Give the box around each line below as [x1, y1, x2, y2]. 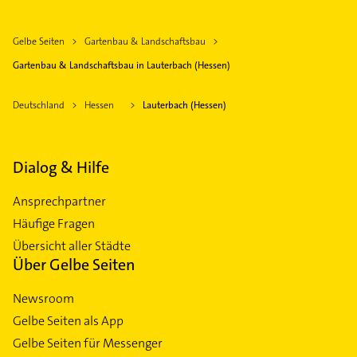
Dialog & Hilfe [13, 157, 109, 178]
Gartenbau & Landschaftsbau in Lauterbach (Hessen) [13, 59, 230, 73]
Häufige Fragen [13, 215, 95, 233]
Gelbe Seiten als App [13, 312, 124, 330]
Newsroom [13, 290, 74, 308]
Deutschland [13, 99, 65, 112]
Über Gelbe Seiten [13, 254, 135, 276]
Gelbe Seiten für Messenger [13, 335, 163, 352]
